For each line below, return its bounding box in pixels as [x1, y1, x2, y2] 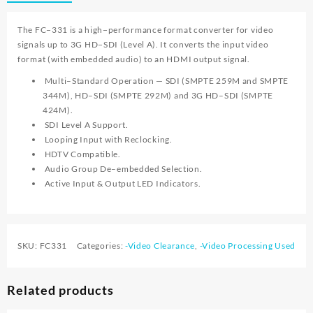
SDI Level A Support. [43, 119, 129, 131]
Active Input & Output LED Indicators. [43, 178, 201, 189]
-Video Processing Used [199, 240, 296, 252]
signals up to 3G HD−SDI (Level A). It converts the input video [17, 39, 269, 50]
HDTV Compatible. [43, 149, 121, 160]
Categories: [76, 240, 125, 252]
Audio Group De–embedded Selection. [43, 163, 203, 175]
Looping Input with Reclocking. [43, 134, 173, 145]
